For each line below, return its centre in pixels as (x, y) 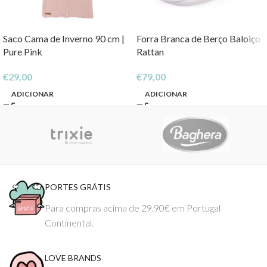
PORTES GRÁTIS (78, 187)
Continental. (69, 223)
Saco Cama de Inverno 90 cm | (64, 38)
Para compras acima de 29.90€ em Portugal (133, 208)
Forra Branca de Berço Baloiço (198, 38)
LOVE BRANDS (73, 258)
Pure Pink (23, 52)
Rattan (150, 52)
